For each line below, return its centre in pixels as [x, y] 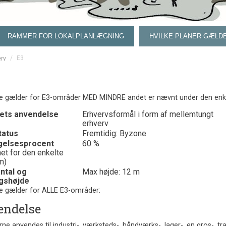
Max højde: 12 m [111, 172]
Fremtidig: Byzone [114, 133]
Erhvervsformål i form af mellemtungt [148, 114]
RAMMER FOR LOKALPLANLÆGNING [66, 36]
